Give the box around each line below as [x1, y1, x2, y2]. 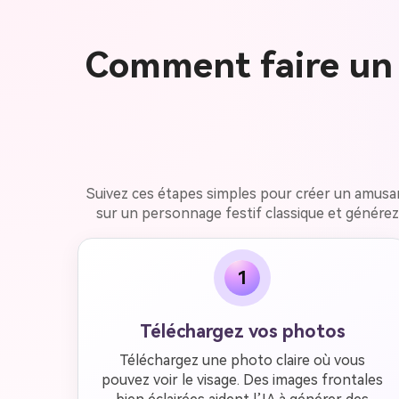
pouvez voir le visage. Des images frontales [102, 371, 383, 388]
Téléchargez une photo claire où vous [119, 352, 365, 369]
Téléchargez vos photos [139, 321, 346, 342]
